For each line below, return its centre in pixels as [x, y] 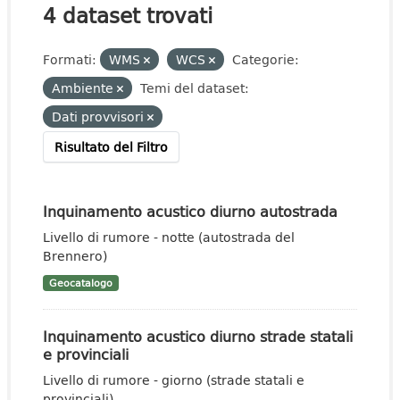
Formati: [70, 59]
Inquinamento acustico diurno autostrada [190, 211]
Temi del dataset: [195, 88]
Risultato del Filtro [111, 147]
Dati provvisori [100, 117]
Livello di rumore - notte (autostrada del [169, 237]
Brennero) [75, 256]
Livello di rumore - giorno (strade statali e [174, 380]
